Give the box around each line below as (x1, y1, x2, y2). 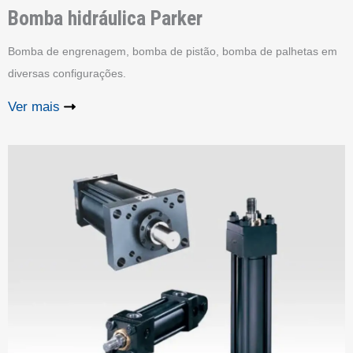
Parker (146, 6, 203, 30)
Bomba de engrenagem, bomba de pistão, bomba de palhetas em (8, 44, 337, 58)
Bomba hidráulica (8, 6, 146, 30)
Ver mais (8, 98, 60, 114)
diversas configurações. (8, 66, 126, 80)
